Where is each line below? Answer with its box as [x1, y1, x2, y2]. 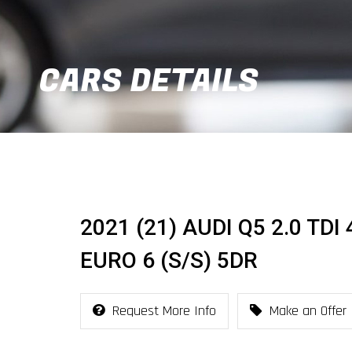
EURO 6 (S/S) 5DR [80, 247, 258, 273]
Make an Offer [269, 302, 346, 320]
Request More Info [112, 302, 216, 320]
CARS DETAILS [39, 58, 258, 104]
